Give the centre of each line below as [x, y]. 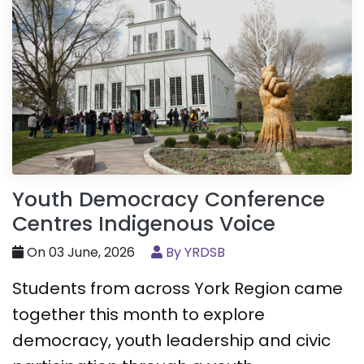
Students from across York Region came [178, 288]
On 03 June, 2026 [79, 252]
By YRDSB [194, 252]
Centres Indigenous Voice [144, 223]
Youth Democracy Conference [169, 199]
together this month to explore [139, 314]
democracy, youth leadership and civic [171, 340]
